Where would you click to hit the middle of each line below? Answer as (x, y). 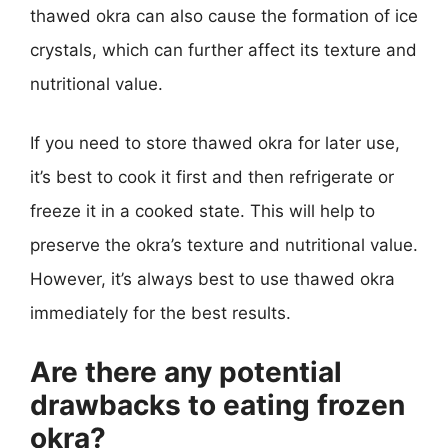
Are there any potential (186, 371)
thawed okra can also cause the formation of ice (224, 15)
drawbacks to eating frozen (217, 404)
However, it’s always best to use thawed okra (212, 279)
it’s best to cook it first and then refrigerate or (212, 177)
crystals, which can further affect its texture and (223, 49)
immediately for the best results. (160, 313)
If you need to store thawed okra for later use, (215, 143)
